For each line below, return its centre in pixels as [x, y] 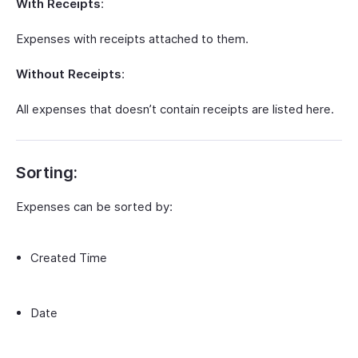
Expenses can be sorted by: [94, 206]
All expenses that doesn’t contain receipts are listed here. [175, 109]
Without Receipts [69, 74]
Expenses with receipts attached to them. [134, 38]
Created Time [69, 257]
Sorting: [47, 172]
